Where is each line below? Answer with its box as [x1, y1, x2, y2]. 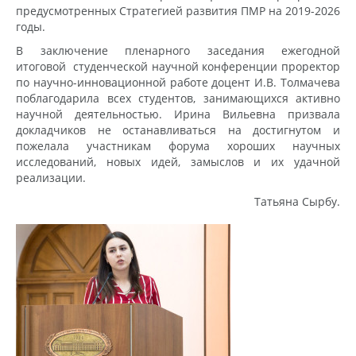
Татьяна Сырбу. [254, 193, 340, 209]
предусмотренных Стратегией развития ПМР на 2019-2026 [16, 2, 340, 18]
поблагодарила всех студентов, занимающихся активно [16, 90, 340, 106]
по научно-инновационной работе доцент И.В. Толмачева [16, 74, 340, 90]
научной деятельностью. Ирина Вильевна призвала [16, 106, 340, 122]
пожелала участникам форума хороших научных [16, 137, 340, 153]
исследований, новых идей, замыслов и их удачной [16, 153, 340, 169]
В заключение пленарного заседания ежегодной [16, 42, 340, 58]
